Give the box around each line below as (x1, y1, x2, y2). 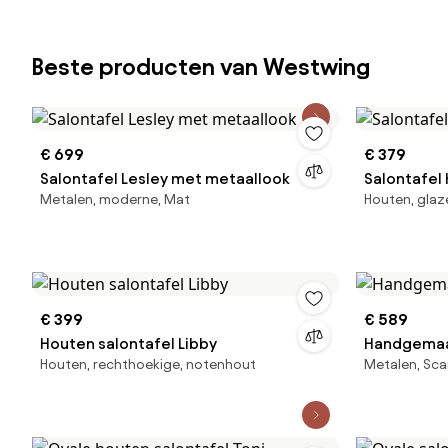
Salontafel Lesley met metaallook (40, 170, 290, 187)
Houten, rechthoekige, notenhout (40, 357, 256, 372)
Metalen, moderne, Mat (40, 192, 190, 207)
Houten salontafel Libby (40, 335, 217, 352)
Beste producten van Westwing (32, 54, 370, 80)
